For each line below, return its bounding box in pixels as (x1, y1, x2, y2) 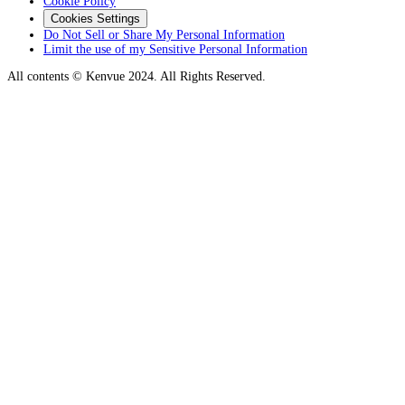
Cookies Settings (51, 11, 140, 25)
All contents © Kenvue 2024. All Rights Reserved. (7, 69, 266, 83)
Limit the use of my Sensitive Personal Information (43, 42, 307, 56)
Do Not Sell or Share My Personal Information (43, 27, 285, 42)
